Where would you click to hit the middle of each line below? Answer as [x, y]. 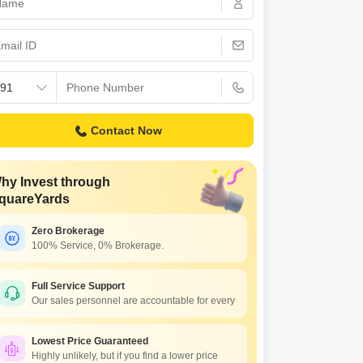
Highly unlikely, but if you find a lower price [125, 356]
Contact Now [126, 130]
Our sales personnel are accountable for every [133, 301]
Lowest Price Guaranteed [90, 341]
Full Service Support [78, 286]
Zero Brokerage [68, 231]
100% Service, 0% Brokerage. [98, 246]
